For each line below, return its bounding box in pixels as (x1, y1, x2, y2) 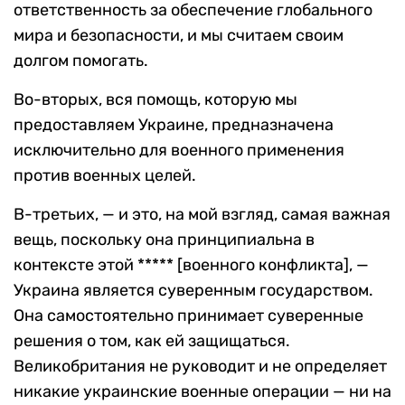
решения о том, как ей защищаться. (14, 331, 290, 352)
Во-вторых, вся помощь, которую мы (14, 89, 297, 110)
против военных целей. (14, 165, 196, 186)
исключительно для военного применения (14, 140, 344, 161)
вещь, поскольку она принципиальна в (14, 230, 315, 250)
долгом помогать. (14, 51, 148, 71)
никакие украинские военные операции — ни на (14, 381, 391, 402)
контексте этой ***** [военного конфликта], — (14, 255, 369, 276)
